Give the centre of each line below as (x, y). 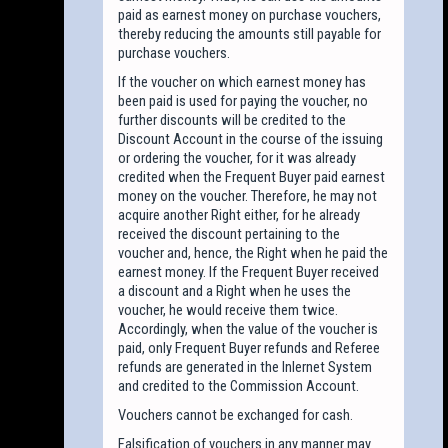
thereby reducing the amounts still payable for (250, 33)
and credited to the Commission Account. (239, 385)
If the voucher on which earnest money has (242, 81)
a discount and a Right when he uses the (235, 290)
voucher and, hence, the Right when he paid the (253, 252)
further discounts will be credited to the (232, 119)
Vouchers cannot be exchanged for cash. (236, 414)
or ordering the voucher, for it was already (237, 157)
